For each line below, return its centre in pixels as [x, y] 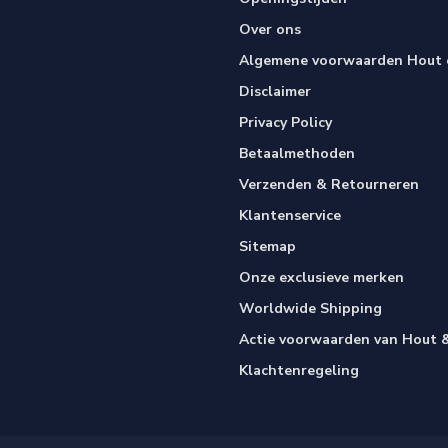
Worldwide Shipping [310, 308]
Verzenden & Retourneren [329, 184]
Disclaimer [275, 91]
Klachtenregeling [299, 370]
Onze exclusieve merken [321, 277]
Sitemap [267, 246]
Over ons [270, 29]
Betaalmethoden [297, 153]
